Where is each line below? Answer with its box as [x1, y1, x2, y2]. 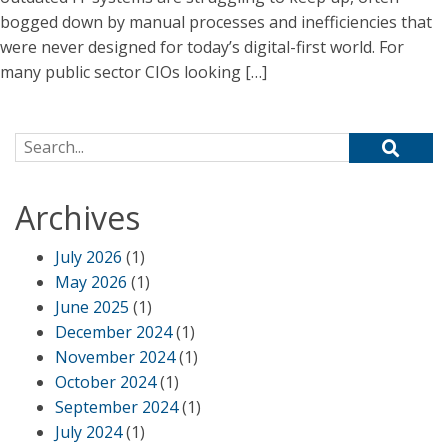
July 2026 [55, 246, 122, 268]
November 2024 [55, 346, 175, 368]
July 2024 [55, 421, 122, 443]
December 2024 [55, 321, 172, 343]
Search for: [14, 133, 95, 155]
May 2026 [55, 271, 127, 293]
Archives [15, 196, 140, 239]
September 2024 [55, 396, 178, 418]
